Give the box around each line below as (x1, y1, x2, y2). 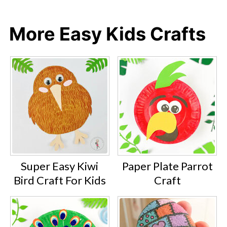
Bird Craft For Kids (13, 173, 106, 187)
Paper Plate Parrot (122, 159, 213, 173)
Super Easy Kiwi (21, 159, 99, 173)
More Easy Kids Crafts (9, 22, 206, 45)
